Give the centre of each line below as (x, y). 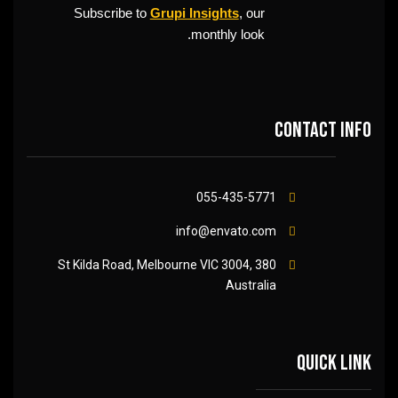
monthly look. (227, 34)
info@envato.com (226, 231)
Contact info (323, 130)
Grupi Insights (194, 12)
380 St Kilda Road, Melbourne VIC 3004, (155, 264)
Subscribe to (111, 12)
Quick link (334, 362)
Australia (251, 285)
